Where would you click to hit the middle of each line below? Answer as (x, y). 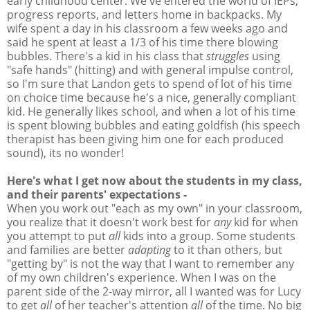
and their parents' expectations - (97, 194)
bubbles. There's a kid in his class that (107, 56)
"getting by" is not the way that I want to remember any (151, 263)
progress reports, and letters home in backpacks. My (144, 14)
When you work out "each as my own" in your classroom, (155, 208)
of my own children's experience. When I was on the (142, 277)
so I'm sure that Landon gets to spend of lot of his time (149, 83)
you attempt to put (58, 236)
